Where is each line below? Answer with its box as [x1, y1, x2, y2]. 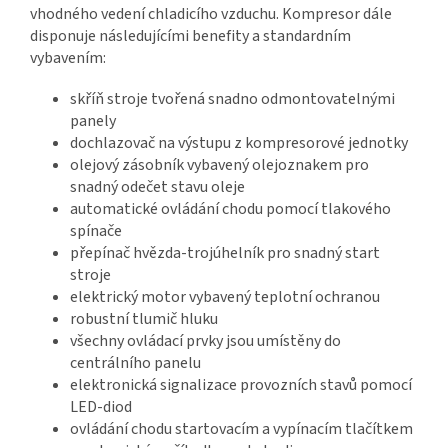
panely [70, 109, 116, 132]
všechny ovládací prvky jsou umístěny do [70, 329, 341, 352]
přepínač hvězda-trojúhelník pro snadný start [70, 241, 380, 264]
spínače [70, 219, 122, 242]
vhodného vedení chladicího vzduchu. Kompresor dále [30, 2, 392, 25]
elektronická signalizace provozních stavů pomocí [70, 373, 412, 396]
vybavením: [30, 46, 106, 69]
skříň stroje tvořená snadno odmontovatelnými [70, 87, 395, 110]
